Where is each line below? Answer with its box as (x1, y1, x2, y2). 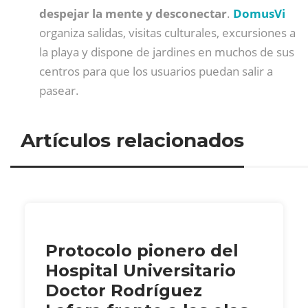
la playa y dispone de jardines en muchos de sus (39, 43, 294, 60)
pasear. (39, 82, 79, 98)
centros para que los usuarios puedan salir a (39, 63, 273, 79)
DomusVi (233, 5, 285, 21)
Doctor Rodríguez (45, 280, 202, 301)
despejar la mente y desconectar (39, 5, 227, 21)
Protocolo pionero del (45, 241, 239, 261)
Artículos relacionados (21, 129, 244, 153)
